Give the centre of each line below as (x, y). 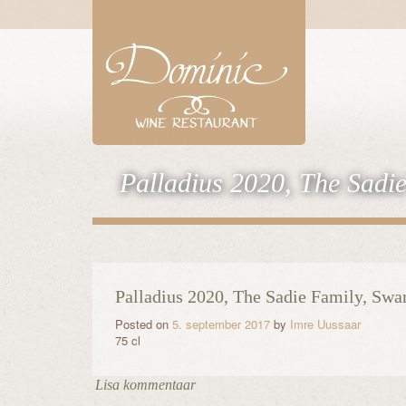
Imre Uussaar (325, 324)
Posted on (144, 324)
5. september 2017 (221, 324)
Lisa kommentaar (145, 385)
